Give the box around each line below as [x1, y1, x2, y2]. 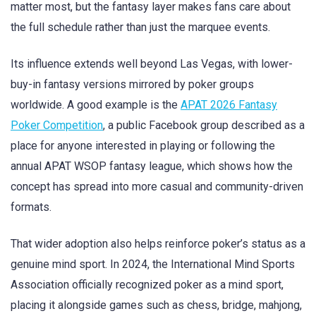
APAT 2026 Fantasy [181, 98, 277, 112]
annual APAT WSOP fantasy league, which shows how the [11, 159, 293, 174]
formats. [11, 200, 51, 214]
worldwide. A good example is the [11, 98, 181, 112]
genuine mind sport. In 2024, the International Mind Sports [11, 257, 295, 272]
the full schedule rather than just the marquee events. [11, 20, 270, 35]
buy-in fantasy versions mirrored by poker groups [11, 78, 254, 92]
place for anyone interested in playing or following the [11, 139, 275, 153]
